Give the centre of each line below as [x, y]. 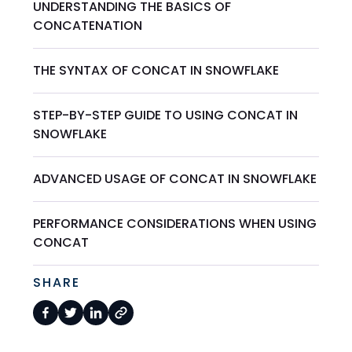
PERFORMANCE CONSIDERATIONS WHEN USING [175, 223]
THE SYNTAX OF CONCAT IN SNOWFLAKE [156, 70]
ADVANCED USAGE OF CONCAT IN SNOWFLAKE [175, 178]
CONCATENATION [88, 25]
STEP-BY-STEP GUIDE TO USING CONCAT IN [166, 115]
